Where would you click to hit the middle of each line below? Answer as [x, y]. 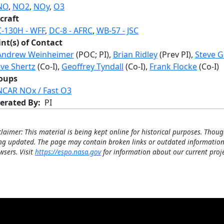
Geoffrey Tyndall [92, 66]
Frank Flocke [173, 66]
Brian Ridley [135, 54]
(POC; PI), [92, 54]
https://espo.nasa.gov [68, 152]
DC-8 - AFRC [71, 30]
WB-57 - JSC [117, 30]
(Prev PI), [175, 54]
